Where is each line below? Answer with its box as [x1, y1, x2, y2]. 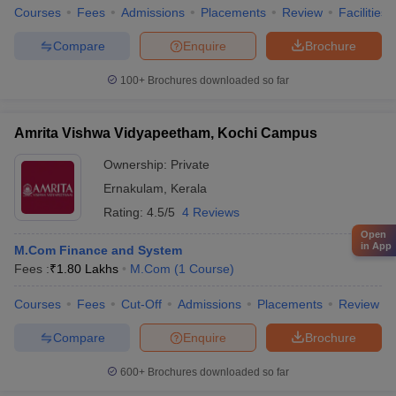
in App [361, 240, 392, 251]
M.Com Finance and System [14, 243, 182, 257]
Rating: [103, 205, 147, 219]
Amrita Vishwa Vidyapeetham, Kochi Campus [14, 126, 317, 141]
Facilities [339, 5, 387, 19]
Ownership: [103, 157, 171, 171]
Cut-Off [121, 297, 162, 311]
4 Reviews [182, 205, 240, 219]
